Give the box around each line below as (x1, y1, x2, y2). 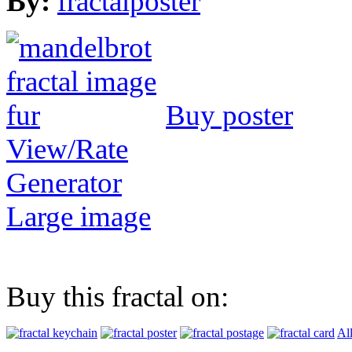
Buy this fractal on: (6, 280, 229, 313)
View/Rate (6, 133, 128, 166)
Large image (6, 200, 151, 233)
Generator (6, 167, 122, 200)
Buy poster (166, 99, 293, 132)
